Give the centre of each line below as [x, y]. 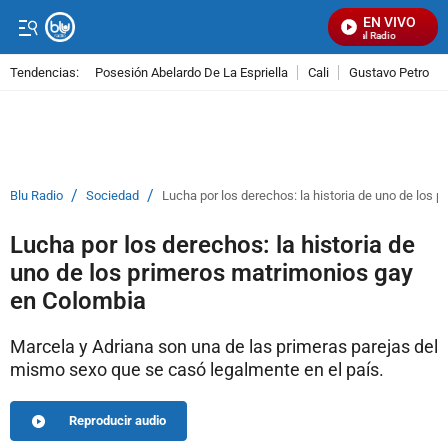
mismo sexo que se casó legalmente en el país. [197, 369]
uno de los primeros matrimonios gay [211, 273]
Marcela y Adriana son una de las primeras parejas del [224, 346]
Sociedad [112, 195]
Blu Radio [36, 195]
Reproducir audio [117, 420]
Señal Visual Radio [347, 35]
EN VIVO [389, 22]
